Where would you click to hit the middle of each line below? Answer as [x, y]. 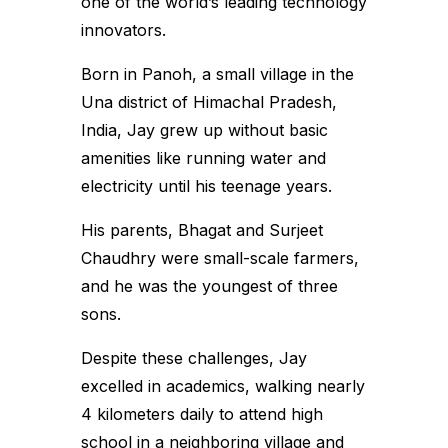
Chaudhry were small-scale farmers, [219, 258]
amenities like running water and [203, 158]
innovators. [125, 30]
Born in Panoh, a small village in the [217, 74]
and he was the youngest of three [209, 286]
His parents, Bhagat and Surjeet [201, 230]
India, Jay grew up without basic [204, 130]
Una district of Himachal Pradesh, [208, 102]
